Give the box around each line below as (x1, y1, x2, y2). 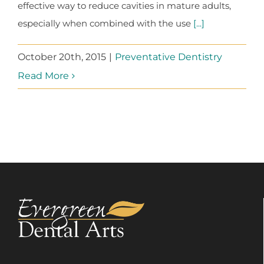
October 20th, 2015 (18, 51, 106, 62)
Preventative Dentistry (115, 51, 222, 62)
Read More (18, 70, 69, 81)
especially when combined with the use (18, 18, 193, 29)
